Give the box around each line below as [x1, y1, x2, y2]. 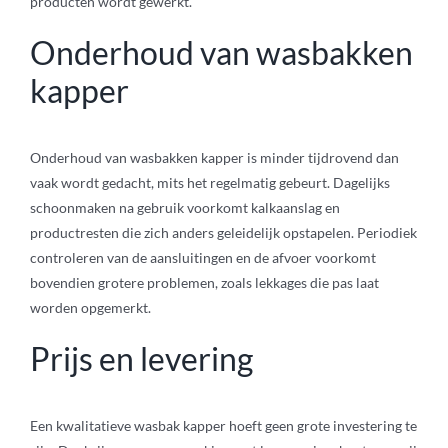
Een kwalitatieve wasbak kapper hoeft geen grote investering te [29, 417, 417, 435]
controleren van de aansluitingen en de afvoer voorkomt [29, 249, 376, 267]
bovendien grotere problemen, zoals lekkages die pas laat [29, 274, 379, 292]
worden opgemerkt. [29, 299, 151, 317]
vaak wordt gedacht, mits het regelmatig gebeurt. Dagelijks [29, 174, 390, 192]
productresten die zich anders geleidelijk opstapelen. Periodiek [29, 224, 417, 242]
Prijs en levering [29, 339, 253, 379]
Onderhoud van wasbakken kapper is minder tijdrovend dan [29, 149, 399, 167]
